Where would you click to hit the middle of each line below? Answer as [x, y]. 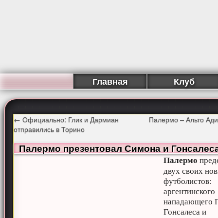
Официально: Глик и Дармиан [70, 119]
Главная [110, 81]
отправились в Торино [49, 129]
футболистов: [188, 181]
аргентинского [190, 191]
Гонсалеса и [185, 211]
